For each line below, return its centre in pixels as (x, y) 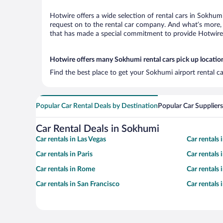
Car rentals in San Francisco (78, 184)
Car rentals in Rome (65, 169)
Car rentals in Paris (64, 154)
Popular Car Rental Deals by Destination (97, 106)
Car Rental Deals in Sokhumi (98, 129)
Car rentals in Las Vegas (71, 139)
